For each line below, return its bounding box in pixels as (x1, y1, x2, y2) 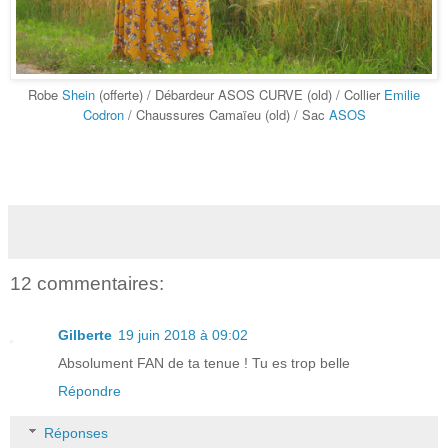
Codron (82, 105, 124, 125)
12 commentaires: (10, 273, 164, 295)
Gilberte (58, 327, 112, 344)
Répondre (58, 383, 121, 400)
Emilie (384, 85, 420, 105)
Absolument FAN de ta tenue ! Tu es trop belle (58, 355, 350, 372)
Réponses (44, 425, 109, 442)
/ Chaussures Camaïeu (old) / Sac (123, 105, 329, 125)
